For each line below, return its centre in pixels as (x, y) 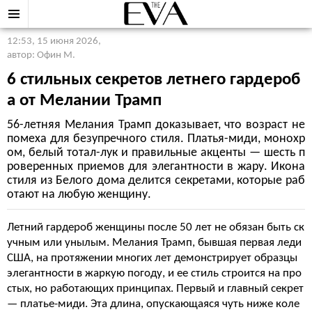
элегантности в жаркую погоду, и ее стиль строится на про (154, 273)
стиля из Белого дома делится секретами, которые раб (156, 181)
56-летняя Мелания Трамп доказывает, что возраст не (156, 125)
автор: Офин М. (41, 55)
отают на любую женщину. (79, 195)
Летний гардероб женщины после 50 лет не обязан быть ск (156, 227)
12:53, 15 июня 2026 (53, 41)
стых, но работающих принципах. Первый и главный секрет (155, 289)
